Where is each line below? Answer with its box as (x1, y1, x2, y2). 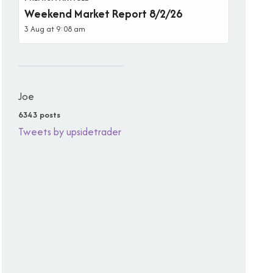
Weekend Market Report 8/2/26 (24, 5, 182, 22)
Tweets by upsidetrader (18, 124, 121, 139)
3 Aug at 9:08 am (24, 23, 85, 35)
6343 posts (18, 108, 60, 121)
